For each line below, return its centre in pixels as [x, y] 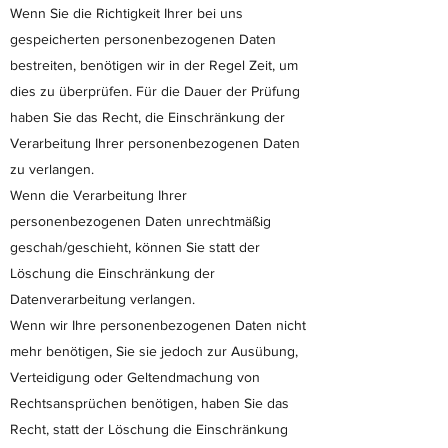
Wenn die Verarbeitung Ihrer [98, 195]
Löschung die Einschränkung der [112, 273]
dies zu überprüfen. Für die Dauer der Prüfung [155, 91]
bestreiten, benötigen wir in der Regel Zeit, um [154, 65]
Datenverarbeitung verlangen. [102, 299]
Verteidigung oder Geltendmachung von [135, 377]
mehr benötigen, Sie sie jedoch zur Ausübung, [154, 351]
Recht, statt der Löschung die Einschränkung [149, 429]
